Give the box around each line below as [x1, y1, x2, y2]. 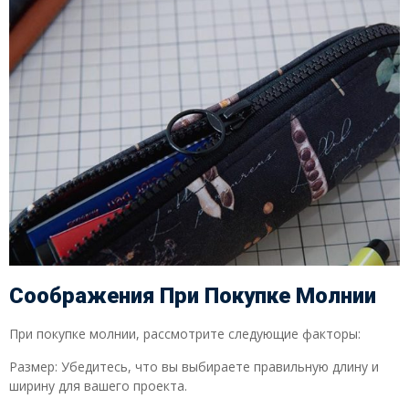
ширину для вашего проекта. [9, 376, 187, 394]
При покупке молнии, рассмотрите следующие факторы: [9, 325, 361, 343]
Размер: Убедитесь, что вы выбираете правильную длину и [9, 357, 379, 375]
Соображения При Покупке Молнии [9, 283, 376, 309]
